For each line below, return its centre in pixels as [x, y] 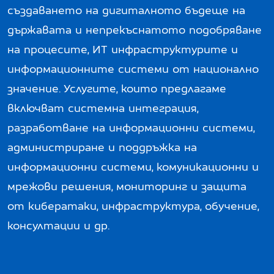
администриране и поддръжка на [102, 147]
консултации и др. [58, 225]
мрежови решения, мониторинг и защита [127, 186]
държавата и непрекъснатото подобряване [135, 30]
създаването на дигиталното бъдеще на [126, 10]
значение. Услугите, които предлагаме [117, 88]
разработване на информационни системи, [131, 128]
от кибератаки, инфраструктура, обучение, [133, 206]
